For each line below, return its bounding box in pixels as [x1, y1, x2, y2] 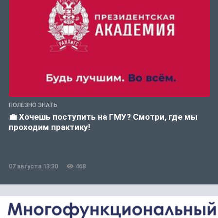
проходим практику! [9, 122, 91, 132]
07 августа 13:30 [9, 163, 58, 170]
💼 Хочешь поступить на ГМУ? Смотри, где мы [9, 112, 198, 122]
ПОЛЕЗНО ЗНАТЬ [9, 102, 57, 109]
